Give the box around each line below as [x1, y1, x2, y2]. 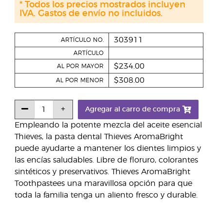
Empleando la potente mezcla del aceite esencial [15, 121, 202, 129]
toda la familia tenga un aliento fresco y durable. [15, 191, 198, 200]
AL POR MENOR [56, 77, 104, 84]
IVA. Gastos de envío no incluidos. [19, 9, 163, 18]
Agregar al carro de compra [85, 106, 180, 113]
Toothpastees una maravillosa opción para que [15, 180, 192, 188]
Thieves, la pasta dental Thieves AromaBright [15, 133, 183, 141]
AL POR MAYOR [57, 63, 104, 70]
